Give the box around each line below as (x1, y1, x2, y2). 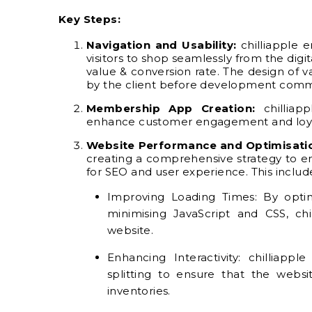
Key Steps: (58, 12, 120, 26)
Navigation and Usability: (86, 38, 237, 52)
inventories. (107, 283, 171, 297)
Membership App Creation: (86, 101, 256, 115)
